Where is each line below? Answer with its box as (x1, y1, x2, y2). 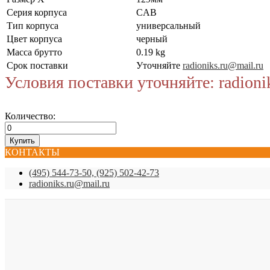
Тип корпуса (7, 20, 58, 31)
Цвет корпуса (7, 33, 62, 44)
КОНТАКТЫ (5, 146, 60, 157)
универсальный (136, 20, 201, 31)
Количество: (5, 110, 55, 121)
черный (136, 33, 168, 44)
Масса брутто (7, 46, 62, 57)
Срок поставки (7, 60, 68, 71)
